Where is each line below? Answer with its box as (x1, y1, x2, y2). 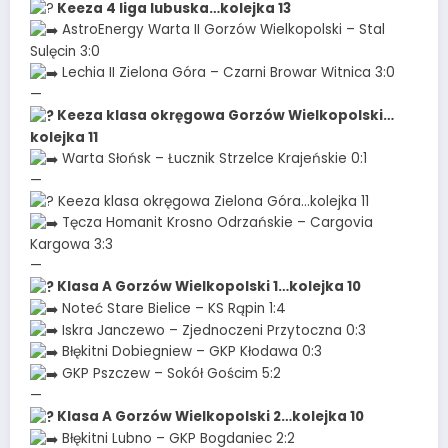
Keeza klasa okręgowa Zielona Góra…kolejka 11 (54, 191, 369, 211)
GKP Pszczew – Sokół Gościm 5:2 (58, 364, 281, 384)
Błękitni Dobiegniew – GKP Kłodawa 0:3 (58, 342, 322, 362)
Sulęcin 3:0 (30, 42, 100, 62)
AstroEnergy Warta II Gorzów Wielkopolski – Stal (58, 20, 385, 40)
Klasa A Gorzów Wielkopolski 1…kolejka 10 (54, 277, 361, 297)
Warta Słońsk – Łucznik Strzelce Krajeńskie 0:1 (58, 148, 367, 168)
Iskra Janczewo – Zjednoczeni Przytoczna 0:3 (58, 320, 366, 340)
